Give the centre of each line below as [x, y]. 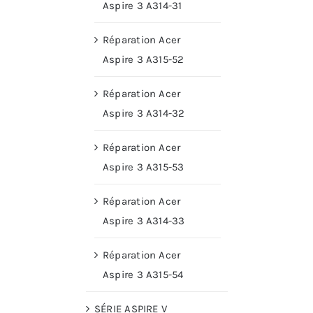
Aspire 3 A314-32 [144, 114]
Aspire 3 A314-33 [144, 221]
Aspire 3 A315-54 [143, 275]
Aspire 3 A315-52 [144, 60]
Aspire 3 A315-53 [144, 167]
